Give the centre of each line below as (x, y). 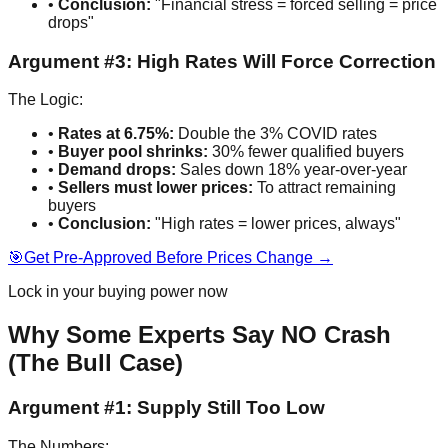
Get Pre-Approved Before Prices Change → (178, 258)
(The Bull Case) (95, 363)
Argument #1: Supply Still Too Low (166, 408)
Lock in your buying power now (118, 292)
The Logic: (45, 100)
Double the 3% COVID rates (275, 134)
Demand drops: (117, 170)
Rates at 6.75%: (116, 134)
